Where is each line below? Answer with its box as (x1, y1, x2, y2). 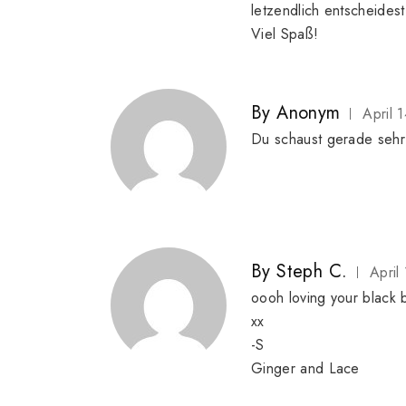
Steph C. (276, 258, 348, 285)
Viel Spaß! (251, 24, 319, 45)
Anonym (276, 100, 341, 127)
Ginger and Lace (251, 358, 360, 380)
